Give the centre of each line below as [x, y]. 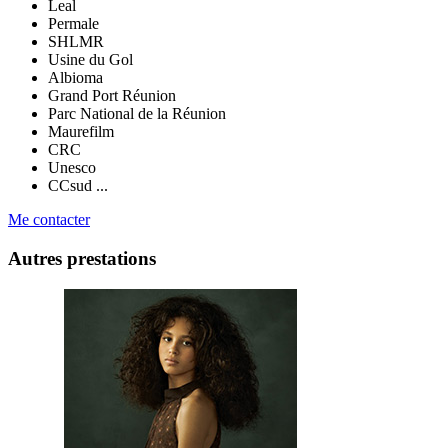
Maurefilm [81, 132]
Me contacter [49, 220]
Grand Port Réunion [112, 96]
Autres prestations [82, 258]
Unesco [72, 168]
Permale [73, 24]
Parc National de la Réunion [137, 114]
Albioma [75, 78]
